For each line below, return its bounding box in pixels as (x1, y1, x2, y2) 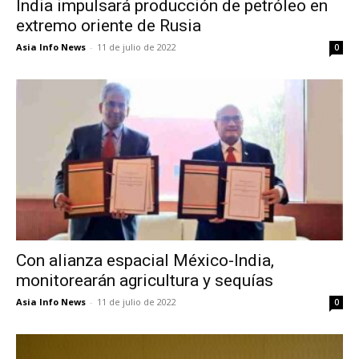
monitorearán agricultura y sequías (16, 271, 273, 291)
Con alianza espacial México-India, (16, 251, 274, 271)
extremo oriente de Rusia (16, 15, 201, 35)
